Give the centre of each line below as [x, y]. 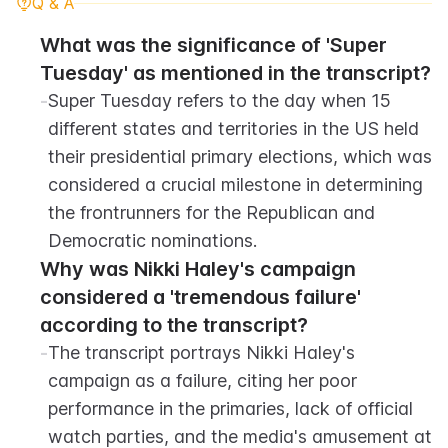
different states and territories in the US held [233, 128]
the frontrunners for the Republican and [211, 212]
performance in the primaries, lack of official [230, 408]
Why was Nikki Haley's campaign [198, 269]
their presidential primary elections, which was [240, 156]
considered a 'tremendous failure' [200, 297]
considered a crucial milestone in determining [235, 184]
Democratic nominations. [152, 240]
